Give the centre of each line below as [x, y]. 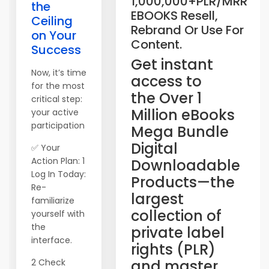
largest [157, 199]
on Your [54, 35]
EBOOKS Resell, [174, 16]
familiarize [53, 201]
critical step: [57, 99]
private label [178, 233]
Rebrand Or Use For [187, 30]
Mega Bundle [180, 132]
